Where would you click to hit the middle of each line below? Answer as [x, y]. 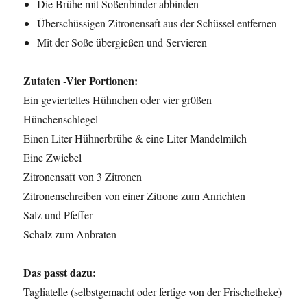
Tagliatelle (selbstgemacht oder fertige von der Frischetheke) [153, 292]
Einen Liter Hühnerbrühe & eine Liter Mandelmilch [135, 138]
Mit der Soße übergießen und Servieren [122, 42]
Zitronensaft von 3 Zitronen [83, 177]
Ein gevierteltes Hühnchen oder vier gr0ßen [118, 100]
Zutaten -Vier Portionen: [81, 81]
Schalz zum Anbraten [70, 234]
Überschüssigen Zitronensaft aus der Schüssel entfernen [157, 23]
